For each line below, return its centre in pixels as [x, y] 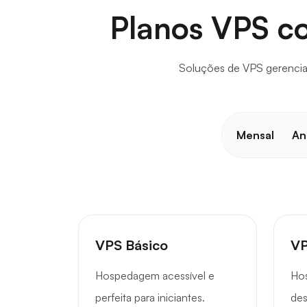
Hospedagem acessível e [155, 275]
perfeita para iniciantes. [150, 297]
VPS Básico [132, 245]
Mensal [255, 135]
